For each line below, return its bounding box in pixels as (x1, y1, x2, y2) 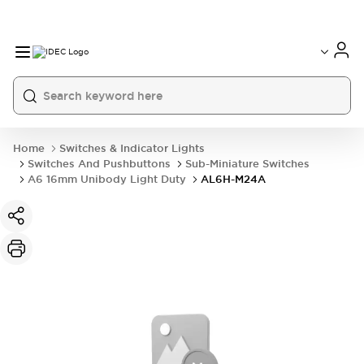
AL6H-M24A (201, 172, 266, 186)
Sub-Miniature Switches (185, 157, 310, 171)
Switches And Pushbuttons (28, 157, 171, 171)
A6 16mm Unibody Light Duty (28, 172, 186, 186)
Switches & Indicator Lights (59, 141, 205, 155)
